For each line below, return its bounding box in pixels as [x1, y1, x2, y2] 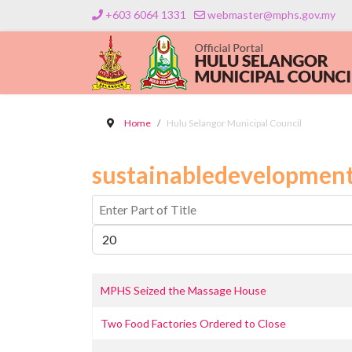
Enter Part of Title [91, 196, 181, 209]
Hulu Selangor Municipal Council [167, 117, 302, 129]
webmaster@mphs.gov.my [207, 8, 335, 21]
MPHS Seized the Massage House [101, 284, 266, 297]
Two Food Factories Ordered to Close [101, 317, 286, 330]
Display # [91, 225, 135, 239]
